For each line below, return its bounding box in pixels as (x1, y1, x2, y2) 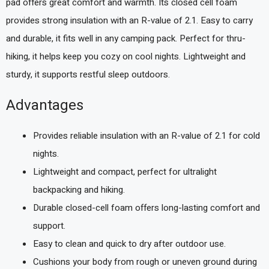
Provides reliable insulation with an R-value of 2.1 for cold (33, 129, 260, 142)
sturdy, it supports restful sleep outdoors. (6, 67, 170, 81)
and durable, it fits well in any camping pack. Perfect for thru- (6, 31, 246, 45)
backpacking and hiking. (33, 183, 125, 196)
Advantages (6, 95, 83, 116)
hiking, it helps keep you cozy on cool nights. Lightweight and (6, 49, 246, 63)
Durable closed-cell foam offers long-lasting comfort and (33, 201, 260, 214)
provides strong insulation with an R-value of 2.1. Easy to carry (6, 13, 253, 27)
